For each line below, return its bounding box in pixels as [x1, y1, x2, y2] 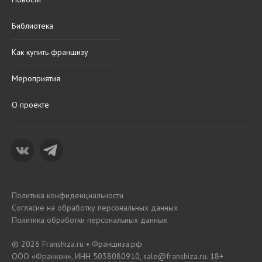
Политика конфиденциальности [12, 190, 123, 201]
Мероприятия [12, 73, 60, 84]
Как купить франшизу [12, 47, 88, 57]
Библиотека [12, 20, 53, 31]
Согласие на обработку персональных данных [12, 202, 178, 213]
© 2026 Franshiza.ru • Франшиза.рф [12, 239, 142, 249]
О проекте [12, 99, 49, 110]
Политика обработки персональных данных [12, 215, 167, 225]
